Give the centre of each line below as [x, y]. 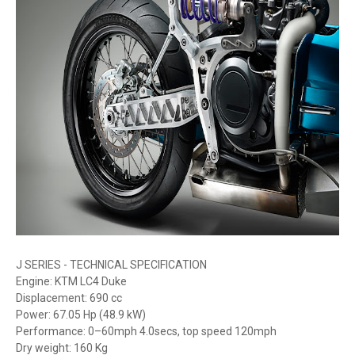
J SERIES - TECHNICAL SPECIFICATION [111, 265]
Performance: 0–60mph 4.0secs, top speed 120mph [146, 331]
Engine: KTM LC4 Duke [71, 281]
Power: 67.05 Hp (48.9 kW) [81, 315]
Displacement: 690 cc [69, 298]
